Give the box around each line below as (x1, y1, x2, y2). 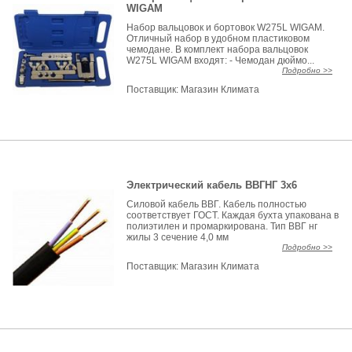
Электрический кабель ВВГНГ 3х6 (126, 179, 298, 191)
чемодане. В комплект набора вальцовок (126, 44, 309, 55)
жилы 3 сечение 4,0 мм (126, 232, 229, 243)
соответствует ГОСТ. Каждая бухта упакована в (126, 210, 339, 221)
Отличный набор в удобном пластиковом (126, 33, 310, 44)
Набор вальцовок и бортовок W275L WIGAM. (126, 22, 325, 33)
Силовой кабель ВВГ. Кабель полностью (126, 199, 307, 210)
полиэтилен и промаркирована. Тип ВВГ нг (126, 221, 318, 232)
